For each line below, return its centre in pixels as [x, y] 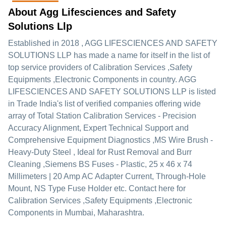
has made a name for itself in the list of [141, 55]
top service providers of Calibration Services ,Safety [100, 67]
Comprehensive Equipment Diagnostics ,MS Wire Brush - [110, 140]
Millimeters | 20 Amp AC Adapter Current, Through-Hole [107, 176]
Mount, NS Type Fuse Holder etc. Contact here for [97, 188]
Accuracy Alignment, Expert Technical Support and [98, 128]
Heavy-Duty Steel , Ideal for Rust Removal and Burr [100, 152]
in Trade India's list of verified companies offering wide [104, 104]
